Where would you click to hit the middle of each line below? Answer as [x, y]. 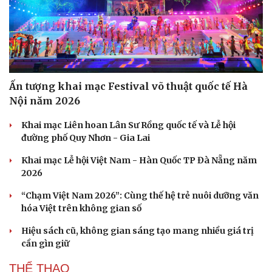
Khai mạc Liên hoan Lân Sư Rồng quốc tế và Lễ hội [128, 125]
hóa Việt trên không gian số [81, 208]
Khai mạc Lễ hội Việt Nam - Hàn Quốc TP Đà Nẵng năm [139, 160]
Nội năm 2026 [45, 100]
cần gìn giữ [45, 243]
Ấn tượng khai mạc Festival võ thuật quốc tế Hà [128, 86]
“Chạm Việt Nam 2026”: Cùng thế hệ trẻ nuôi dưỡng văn [140, 195]
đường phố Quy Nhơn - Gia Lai [86, 138]
